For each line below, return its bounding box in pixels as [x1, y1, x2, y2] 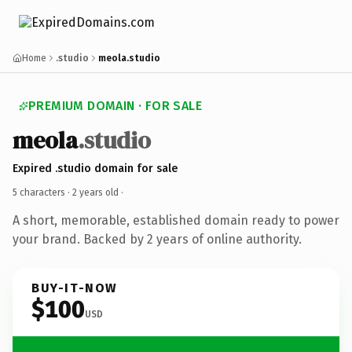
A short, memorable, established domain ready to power [13, 212, 339, 228]
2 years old [72, 186, 119, 198]
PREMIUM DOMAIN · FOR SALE [28, 98, 202, 113]
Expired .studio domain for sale [13, 161, 178, 175]
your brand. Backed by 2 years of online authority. [13, 231, 302, 247]
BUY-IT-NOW [31, 280, 118, 295]
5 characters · [13, 186, 72, 198]
